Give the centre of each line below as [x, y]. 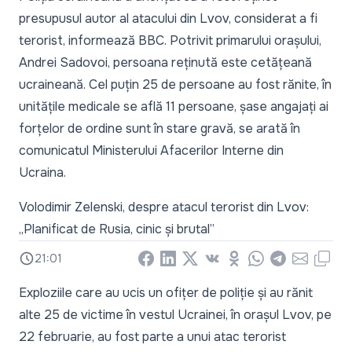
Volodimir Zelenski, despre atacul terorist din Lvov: [164, 207]
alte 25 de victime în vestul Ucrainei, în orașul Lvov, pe [175, 315]
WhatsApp [278, 260]
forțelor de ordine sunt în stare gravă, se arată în [159, 128]
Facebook [167, 260]
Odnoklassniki [264, 260]
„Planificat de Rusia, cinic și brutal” [117, 229]
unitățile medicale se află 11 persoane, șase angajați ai [174, 106]
